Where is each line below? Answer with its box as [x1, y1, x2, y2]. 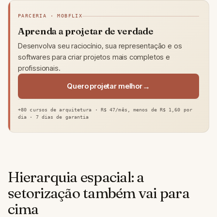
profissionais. [18, 63, 61, 73]
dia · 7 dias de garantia [18, 114, 89, 120]
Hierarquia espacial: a [8, 168, 144, 186]
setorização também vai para [8, 184, 189, 202]
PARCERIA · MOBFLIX [18, 13, 83, 19]
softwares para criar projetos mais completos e [18, 52, 170, 62]
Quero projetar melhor [67, 81, 142, 91]
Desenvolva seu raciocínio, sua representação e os [18, 41, 182, 51]
